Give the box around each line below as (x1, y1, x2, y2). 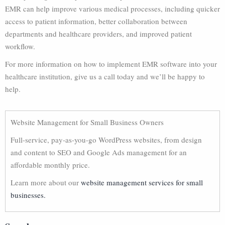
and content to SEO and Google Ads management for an (11, 147, 187, 157)
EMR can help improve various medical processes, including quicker (5, 4, 220, 14)
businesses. (11, 190, 46, 200)
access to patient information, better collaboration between (5, 16, 187, 26)
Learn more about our (11, 177, 81, 187)
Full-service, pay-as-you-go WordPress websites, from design (11, 135, 202, 145)
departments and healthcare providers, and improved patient (5, 29, 192, 39)
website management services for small (81, 177, 203, 187)
